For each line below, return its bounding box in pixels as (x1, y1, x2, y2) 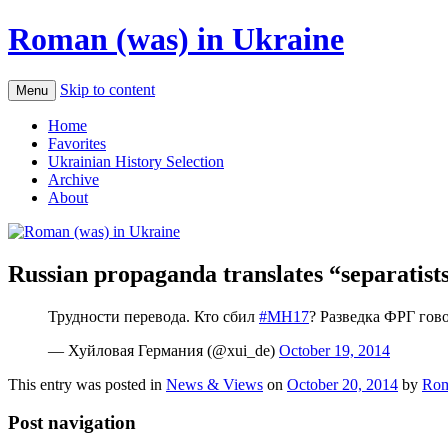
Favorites (48, 134, 106, 152)
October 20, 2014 (287, 375, 398, 393)
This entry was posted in (8, 375, 166, 393)
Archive (48, 170, 99, 188)
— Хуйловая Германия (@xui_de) (48, 341, 279, 359)
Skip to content (60, 80, 155, 98)
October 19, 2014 (279, 341, 390, 359)
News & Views (166, 375, 263, 393)
